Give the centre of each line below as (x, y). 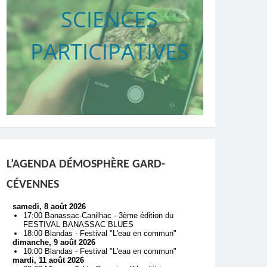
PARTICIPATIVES (109, 52)
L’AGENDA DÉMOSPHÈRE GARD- (86, 164)
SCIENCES (109, 20)
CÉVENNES (32, 184)
